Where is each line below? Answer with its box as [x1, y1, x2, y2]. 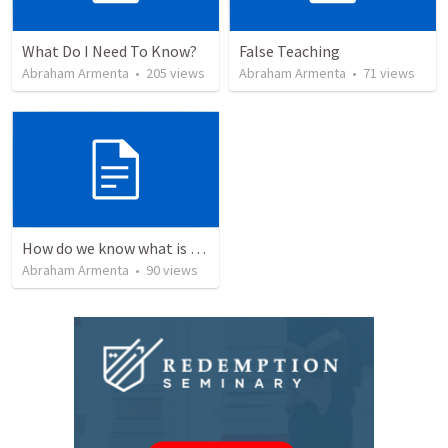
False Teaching [239, 41, 340, 62]
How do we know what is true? [190, 237, 206, 258]
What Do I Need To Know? [22, 41, 197, 62]
